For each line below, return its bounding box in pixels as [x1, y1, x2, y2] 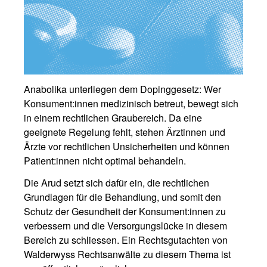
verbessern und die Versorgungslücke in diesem [24, 219, 227, 232]
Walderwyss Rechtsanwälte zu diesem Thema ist [24, 247, 231, 261]
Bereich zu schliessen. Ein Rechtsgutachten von [24, 233, 228, 247]
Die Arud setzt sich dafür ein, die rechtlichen [24, 176, 209, 190]
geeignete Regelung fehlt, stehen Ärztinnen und [24, 125, 225, 139]
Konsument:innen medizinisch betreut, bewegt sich [24, 97, 238, 110]
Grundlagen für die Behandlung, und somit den [24, 190, 221, 204]
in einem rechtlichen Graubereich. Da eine [24, 111, 202, 125]
